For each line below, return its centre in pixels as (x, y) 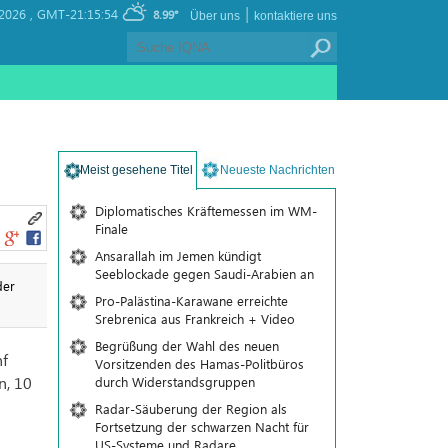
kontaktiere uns (295, 16)
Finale (111, 228)
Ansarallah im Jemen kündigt (177, 255)
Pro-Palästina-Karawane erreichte (191, 300)
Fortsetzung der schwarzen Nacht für (201, 426)
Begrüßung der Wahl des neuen (186, 345)
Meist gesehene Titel (136, 170)
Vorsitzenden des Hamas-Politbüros (199, 363)
